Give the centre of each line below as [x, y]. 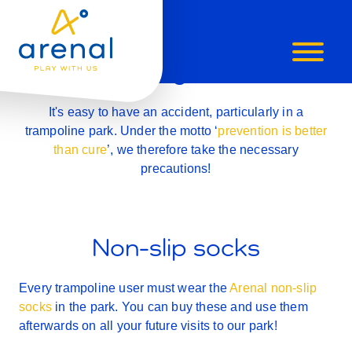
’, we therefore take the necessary [203, 150]
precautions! [176, 169]
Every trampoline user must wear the [125, 288]
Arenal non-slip [273, 288]
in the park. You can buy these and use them [180, 307]
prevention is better [273, 131]
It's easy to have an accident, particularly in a [176, 112]
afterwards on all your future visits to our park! [148, 326]
